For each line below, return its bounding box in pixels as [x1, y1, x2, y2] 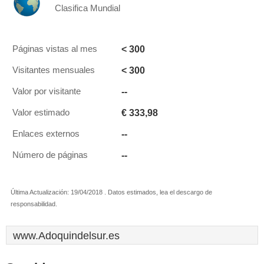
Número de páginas [12, 150, 88, 160]
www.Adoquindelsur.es [13, 230, 120, 242]
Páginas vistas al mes [12, 44, 97, 54]
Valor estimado [12, 108, 70, 117]
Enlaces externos [12, 129, 80, 138]
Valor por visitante [12, 87, 81, 96]
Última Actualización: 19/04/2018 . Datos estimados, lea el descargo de [11, 189, 212, 196]
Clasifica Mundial [55, 4, 120, 13]
